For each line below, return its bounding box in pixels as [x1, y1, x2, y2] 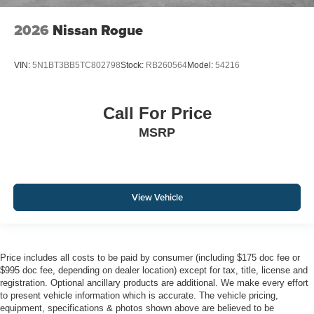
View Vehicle [131, 190, 183, 204]
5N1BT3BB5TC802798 [32, 60, 121, 70]
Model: [187, 60, 215, 70]
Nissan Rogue [53, 20, 143, 41]
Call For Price [102, 104, 212, 123]
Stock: [121, 60, 146, 70]
